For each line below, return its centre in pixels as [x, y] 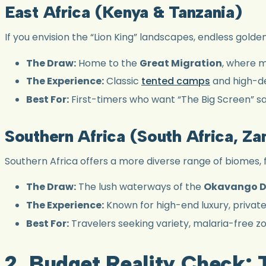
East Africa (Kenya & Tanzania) [123, 12]
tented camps [176, 81]
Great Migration [181, 63]
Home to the [108, 63]
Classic [123, 81]
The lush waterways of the [140, 187]
